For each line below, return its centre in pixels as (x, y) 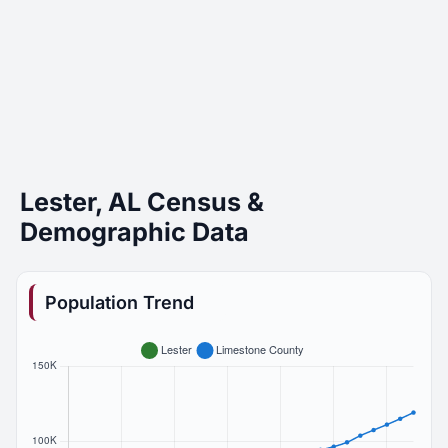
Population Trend (119, 302)
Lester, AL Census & (142, 202)
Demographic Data (134, 232)
